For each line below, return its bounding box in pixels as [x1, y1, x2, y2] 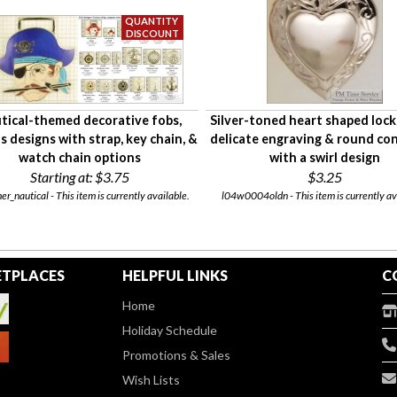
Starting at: [29, 168, 92, 186]
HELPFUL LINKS [122, 267, 229, 284]
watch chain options [18, 150, 141, 166]
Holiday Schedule [122, 323, 218, 339]
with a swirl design [269, 150, 380, 166]
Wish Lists [122, 372, 181, 388]
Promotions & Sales [122, 347, 231, 363]
